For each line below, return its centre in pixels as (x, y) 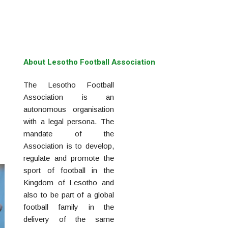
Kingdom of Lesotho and (69, 182)
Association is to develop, (69, 146)
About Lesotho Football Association (90, 62)
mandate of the (69, 134)
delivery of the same (69, 219)
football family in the (69, 207)
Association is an (69, 97)
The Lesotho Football (69, 85)
